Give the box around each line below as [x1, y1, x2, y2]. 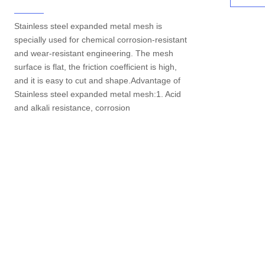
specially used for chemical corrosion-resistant [14, 35, 187, 44]
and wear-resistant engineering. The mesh [14, 49, 173, 58]
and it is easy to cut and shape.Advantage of [14, 76, 180, 85]
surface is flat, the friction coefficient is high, [14, 62, 177, 72]
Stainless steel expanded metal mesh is [14, 21, 162, 31]
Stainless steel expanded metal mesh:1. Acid [14, 89, 181, 99]
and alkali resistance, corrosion [14, 103, 130, 112]
